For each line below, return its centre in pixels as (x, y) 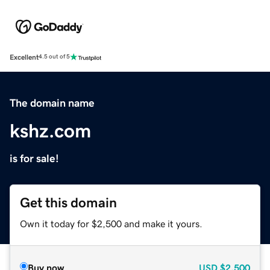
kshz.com (50, 130)
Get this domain (68, 202)
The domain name (52, 103)
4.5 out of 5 (54, 57)
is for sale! (34, 158)
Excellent (24, 57)
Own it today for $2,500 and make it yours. (111, 223)
